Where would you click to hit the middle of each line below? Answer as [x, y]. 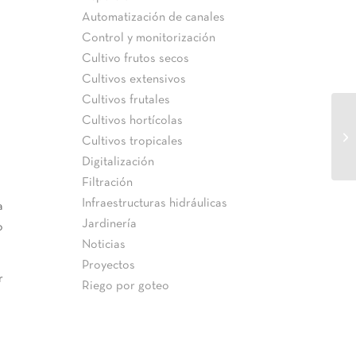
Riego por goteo [126, 286]
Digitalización [118, 162]
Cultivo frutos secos [136, 59]
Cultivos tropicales [133, 141]
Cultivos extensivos [134, 79]
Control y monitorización [149, 38]
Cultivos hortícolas [133, 121]
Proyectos [109, 265]
